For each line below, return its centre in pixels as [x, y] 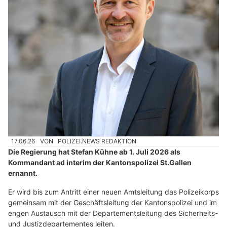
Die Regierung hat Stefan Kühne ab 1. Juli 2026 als [94, 152]
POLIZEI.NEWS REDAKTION [97, 141]
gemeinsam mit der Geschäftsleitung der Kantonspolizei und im [112, 203]
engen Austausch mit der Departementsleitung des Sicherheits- [113, 213]
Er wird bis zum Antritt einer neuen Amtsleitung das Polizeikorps [113, 192]
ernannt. [23, 173]
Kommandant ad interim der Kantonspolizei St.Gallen [100, 163]
